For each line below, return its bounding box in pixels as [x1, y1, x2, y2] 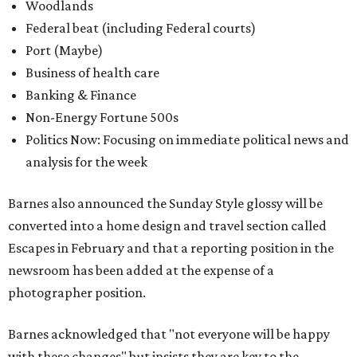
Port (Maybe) [25, 42, 103, 59]
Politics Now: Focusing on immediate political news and [25, 131, 349, 148]
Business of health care [25, 65, 159, 81]
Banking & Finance [25, 87, 136, 104]
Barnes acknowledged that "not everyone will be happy [8, 326, 330, 343]
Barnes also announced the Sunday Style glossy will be [8, 195, 323, 212]
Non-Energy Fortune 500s [25, 109, 178, 126]
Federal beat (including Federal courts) [25, 20, 256, 37]
